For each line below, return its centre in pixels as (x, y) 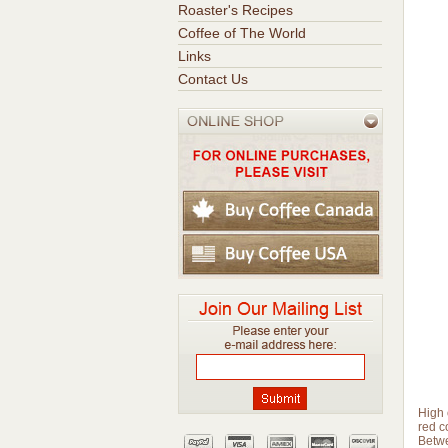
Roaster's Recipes (235, 10)
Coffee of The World (242, 33)
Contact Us (213, 79)
